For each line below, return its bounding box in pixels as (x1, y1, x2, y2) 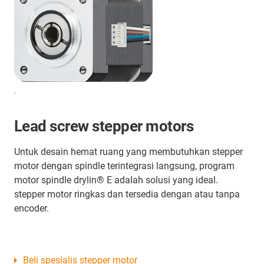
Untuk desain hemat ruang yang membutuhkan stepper (14, 146, 243, 158)
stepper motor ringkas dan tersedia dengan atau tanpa (14, 189, 240, 200)
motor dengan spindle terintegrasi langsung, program (14, 160, 235, 172)
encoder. (14, 203, 49, 214)
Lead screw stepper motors (14, 117, 193, 136)
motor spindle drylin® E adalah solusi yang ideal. (14, 174, 218, 186)
